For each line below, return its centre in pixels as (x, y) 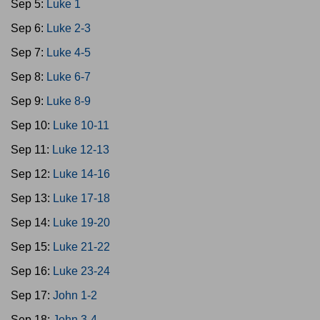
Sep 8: (29, 77)
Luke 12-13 (81, 150)
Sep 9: (29, 101)
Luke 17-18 (81, 198)
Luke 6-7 (69, 77)
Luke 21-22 (81, 247)
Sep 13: (32, 198)
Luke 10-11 (81, 125)
